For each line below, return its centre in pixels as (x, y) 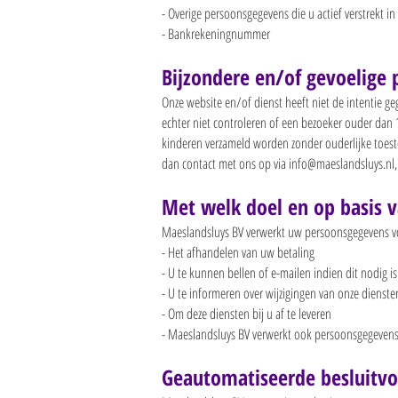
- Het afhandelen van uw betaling (238, 252)
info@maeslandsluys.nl (342, 163)
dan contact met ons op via (225, 163)
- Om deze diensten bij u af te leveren (247, 314)
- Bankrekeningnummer (216, 34)
